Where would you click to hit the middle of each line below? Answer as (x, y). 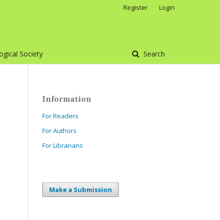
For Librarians (63, 145)
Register (136, 7)
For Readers (60, 116)
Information (67, 99)
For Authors (59, 131)
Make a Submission (81, 190)
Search (153, 54)
